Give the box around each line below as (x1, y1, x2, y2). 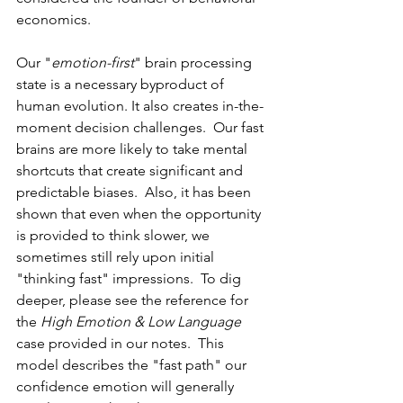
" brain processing (134, 54, 255, 72)
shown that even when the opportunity (16, 205, 264, 223)
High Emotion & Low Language (40, 313, 241, 331)
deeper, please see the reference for (16, 291, 252, 309)
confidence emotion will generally (16, 378, 237, 396)
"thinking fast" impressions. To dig (16, 270, 245, 288)
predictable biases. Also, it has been (16, 184, 255, 201)
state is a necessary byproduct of (16, 76, 228, 94)
